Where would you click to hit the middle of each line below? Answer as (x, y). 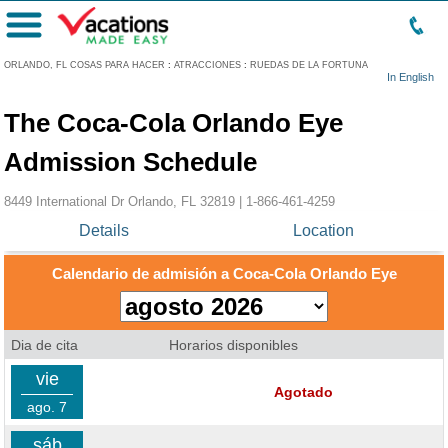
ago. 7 (47, 407)
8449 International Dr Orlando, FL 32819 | (125, 201)
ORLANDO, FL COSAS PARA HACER (84, 65)
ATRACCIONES (207, 65)
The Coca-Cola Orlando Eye (173, 123)
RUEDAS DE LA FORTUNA (309, 65)
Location (323, 230)
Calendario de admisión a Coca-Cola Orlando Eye (224, 273)
